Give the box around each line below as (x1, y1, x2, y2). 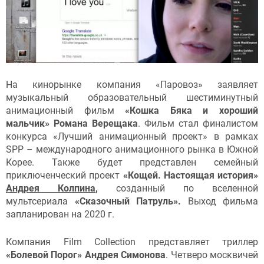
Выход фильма (187, 195, 258, 207)
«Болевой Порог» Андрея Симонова (6, 249, 166, 261)
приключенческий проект (6, 169, 123, 181)
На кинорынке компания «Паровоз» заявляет (6, 78, 258, 90)
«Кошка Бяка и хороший (125, 104, 259, 116)
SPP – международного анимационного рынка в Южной (6, 143, 258, 155)
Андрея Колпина (6, 182, 95, 194)
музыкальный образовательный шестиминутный (6, 91, 258, 103)
